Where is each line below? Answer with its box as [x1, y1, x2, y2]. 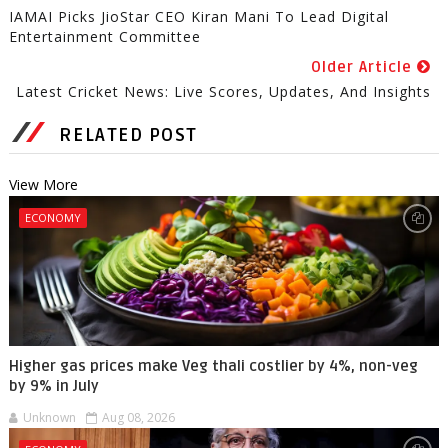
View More [8, 175, 78, 195]
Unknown [22, 409, 76, 427]
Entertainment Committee [8, 27, 201, 47]
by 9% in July [8, 377, 99, 396]
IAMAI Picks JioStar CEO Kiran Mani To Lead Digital [8, 7, 389, 27]
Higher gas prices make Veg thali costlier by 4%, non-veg [8, 357, 418, 376]
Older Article [311, 58, 418, 77]
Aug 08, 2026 [101, 409, 175, 427]
